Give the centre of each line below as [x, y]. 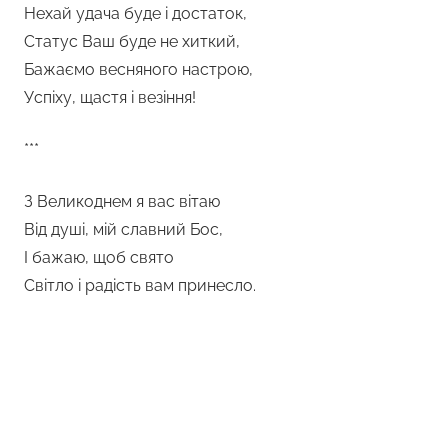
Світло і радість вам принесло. [140, 285]
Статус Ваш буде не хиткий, [132, 41]
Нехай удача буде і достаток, [135, 13]
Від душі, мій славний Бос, [123, 229]
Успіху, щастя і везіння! [110, 97]
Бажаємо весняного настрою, [138, 69]
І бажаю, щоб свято [99, 257]
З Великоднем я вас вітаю [122, 201]
